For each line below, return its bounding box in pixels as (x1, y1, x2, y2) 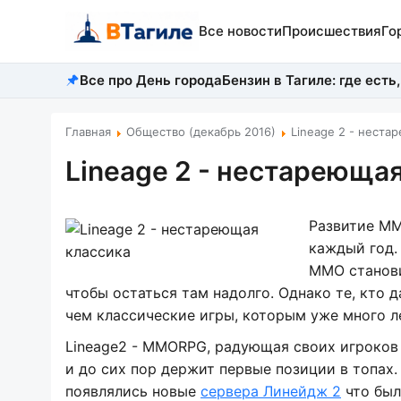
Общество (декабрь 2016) (126, 124, 276, 139)
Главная (65, 124, 111, 139)
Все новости (198, 22, 282, 39)
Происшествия (281, 22, 381, 39)
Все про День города (80, 72, 222, 89)
